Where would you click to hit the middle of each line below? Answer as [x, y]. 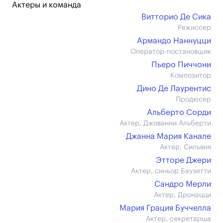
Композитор [191, 76]
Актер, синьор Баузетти [171, 171]
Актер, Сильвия [185, 147]
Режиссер [194, 28]
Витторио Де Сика [176, 17]
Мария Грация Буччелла [165, 208]
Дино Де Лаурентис [174, 89]
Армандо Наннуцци [174, 41]
